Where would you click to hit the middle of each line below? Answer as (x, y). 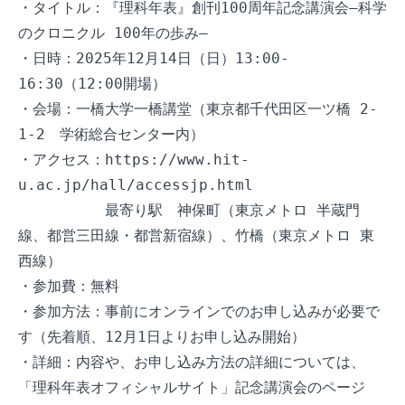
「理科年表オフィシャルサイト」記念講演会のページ (192, 387)
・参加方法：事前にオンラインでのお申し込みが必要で (199, 311)
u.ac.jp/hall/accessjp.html (136, 185)
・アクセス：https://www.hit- (134, 160)
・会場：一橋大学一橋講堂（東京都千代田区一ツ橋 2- (198, 109)
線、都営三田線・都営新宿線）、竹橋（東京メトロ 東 (196, 235)
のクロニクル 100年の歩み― (113, 33)
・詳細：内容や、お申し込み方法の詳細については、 (192, 362)
